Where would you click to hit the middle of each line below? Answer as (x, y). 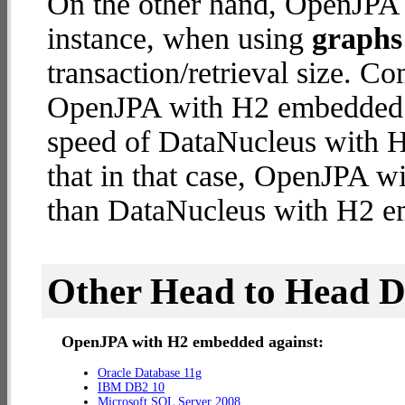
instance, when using (179, 38)
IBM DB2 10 (131, 387)
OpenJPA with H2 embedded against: (193, 342)
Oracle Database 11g (150, 373)
